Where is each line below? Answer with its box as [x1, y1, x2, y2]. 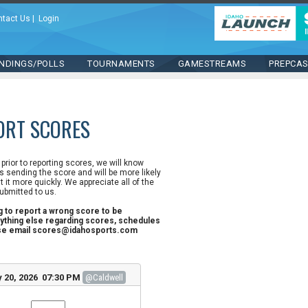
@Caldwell [85, 272, 123, 283]
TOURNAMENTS [87, 58, 155, 69]
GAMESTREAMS [177, 58, 247, 69]
